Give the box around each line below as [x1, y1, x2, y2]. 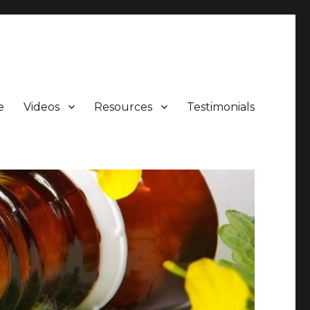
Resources [93, 100, 152, 113]
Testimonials [186, 100, 255, 113]
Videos [23, 100, 60, 113]
